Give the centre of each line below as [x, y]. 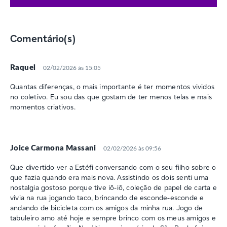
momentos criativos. [43, 107]
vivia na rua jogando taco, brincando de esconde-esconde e [107, 197]
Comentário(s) [43, 38]
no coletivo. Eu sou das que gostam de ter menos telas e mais [111, 97]
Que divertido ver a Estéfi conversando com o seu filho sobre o [113, 167]
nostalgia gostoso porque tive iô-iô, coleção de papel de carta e [113, 187]
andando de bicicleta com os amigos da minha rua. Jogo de [107, 207]
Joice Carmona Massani [53, 148]
